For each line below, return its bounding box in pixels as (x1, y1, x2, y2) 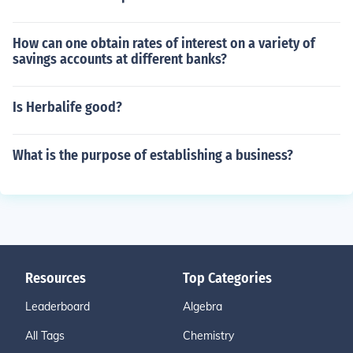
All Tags (25, 329, 65, 343)
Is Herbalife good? (13, 98, 122, 116)
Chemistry (183, 329, 234, 343)
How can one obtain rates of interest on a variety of (13, 35, 315, 52)
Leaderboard (25, 299, 90, 314)
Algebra (183, 299, 222, 314)
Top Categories (183, 269, 272, 287)
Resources (25, 269, 86, 287)
